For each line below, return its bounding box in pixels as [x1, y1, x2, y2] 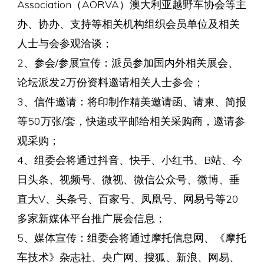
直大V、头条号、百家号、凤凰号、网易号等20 [16, 192, 239, 205]
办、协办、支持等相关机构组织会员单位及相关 [16, 16, 240, 30]
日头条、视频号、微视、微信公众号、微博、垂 [16, 172, 240, 186]
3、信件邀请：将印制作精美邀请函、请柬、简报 [16, 94, 246, 108]
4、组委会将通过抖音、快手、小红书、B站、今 [16, 153, 243, 166]
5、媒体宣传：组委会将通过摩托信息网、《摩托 [16, 230, 246, 244]
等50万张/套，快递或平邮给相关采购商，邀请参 [16, 114, 245, 127]
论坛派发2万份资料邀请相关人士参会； [16, 75, 204, 88]
